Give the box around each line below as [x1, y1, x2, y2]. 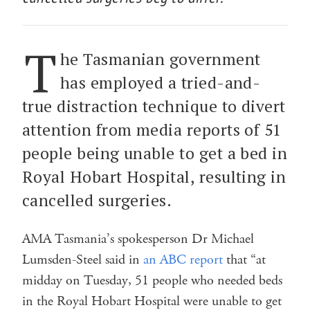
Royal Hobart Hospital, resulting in [22, 165, 286, 188]
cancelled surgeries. [22, 189, 172, 211]
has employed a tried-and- [60, 71, 261, 93]
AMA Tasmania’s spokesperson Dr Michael [22, 229, 254, 248]
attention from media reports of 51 [22, 118, 282, 140]
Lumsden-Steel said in [22, 250, 143, 269]
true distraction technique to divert [22, 95, 286, 117]
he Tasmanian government [60, 48, 261, 70]
